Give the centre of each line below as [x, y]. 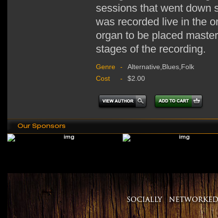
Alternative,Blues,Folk [161, 66]
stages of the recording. [151, 49]
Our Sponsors [42, 125]
